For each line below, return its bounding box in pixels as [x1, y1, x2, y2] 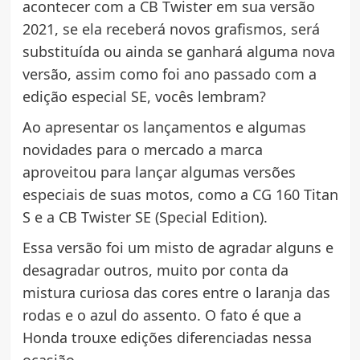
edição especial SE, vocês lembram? [22, 86, 266, 106]
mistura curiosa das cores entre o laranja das [22, 282, 330, 302]
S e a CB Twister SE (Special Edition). [22, 207, 268, 227]
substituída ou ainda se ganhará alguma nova [22, 41, 335, 61]
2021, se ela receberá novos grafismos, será [22, 18, 320, 39]
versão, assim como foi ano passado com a [22, 63, 317, 84]
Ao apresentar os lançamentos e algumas [22, 117, 306, 137]
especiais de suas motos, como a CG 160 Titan [22, 184, 338, 204]
